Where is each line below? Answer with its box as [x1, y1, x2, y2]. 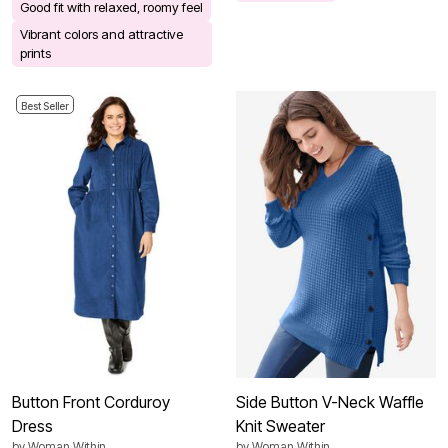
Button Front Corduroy [12, 392, 170, 413]
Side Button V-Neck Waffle [236, 392, 424, 413]
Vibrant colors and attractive [20, 25, 183, 42]
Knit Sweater [236, 416, 325, 437]
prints [20, 44, 51, 61]
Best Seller [21, 100, 69, 113]
